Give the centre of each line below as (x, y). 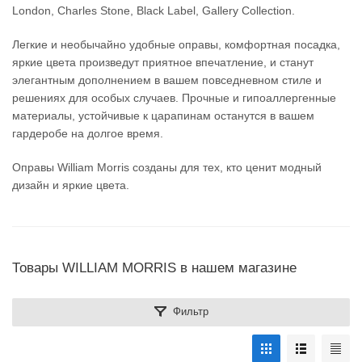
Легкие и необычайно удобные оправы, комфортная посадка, (176, 44)
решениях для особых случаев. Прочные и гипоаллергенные (174, 98)
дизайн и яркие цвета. (71, 185)
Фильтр (190, 311)
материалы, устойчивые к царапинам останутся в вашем (163, 116)
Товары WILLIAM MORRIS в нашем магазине (154, 268)
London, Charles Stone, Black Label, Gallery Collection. (154, 11)
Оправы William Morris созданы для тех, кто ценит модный (167, 167)
